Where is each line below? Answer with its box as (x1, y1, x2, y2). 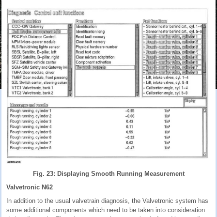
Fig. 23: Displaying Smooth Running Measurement (32, 170, 185, 177)
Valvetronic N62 (6, 183, 53, 191)
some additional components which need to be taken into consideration (6, 206, 205, 214)
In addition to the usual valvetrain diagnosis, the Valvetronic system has (6, 197, 208, 204)
